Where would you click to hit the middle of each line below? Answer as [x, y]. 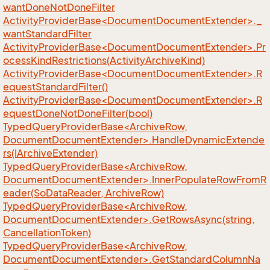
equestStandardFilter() [55, 87]
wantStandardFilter [47, 34]
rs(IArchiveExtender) [50, 153]
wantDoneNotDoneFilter [59, 7]
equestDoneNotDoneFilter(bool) [78, 113]
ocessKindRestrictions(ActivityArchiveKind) [104, 60]
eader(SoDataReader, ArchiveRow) [83, 193]
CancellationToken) [47, 233]
